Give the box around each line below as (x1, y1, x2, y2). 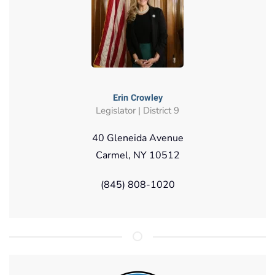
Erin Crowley (112, 91, 163, 104)
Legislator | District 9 (96, 104, 179, 117)
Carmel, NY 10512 (95, 148, 180, 162)
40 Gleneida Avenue (91, 131, 184, 145)
